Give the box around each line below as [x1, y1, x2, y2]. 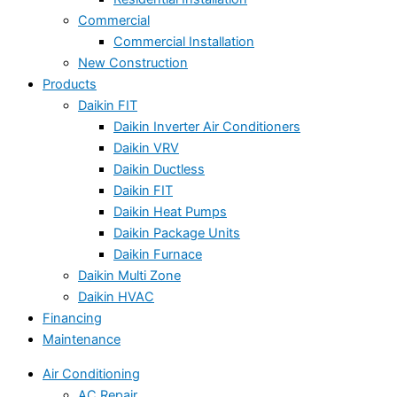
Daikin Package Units [113, 225, 240, 242]
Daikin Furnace [113, 246, 202, 263]
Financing [43, 310, 102, 327]
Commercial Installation [113, 34, 254, 51]
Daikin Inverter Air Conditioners [113, 119, 300, 136]
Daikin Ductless [113, 161, 205, 178]
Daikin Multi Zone [78, 268, 181, 284]
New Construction [78, 55, 188, 72]
